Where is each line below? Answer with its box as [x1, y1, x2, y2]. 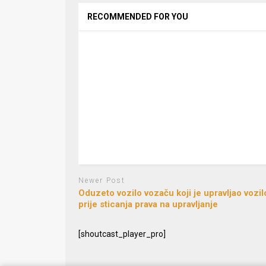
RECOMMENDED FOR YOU [87, 12, 188, 22]
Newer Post [78, 176, 125, 185]
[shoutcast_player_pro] [78, 229, 166, 239]
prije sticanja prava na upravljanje [78, 198, 218, 210]
